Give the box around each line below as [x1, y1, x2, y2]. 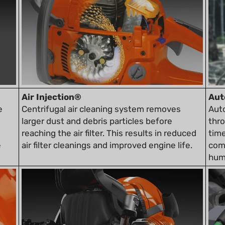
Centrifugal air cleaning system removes [22, 89, 181, 100]
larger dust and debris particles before [22, 101, 172, 112]
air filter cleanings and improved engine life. [22, 126, 192, 136]
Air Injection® [22, 77, 81, 88]
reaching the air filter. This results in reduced [22, 114, 196, 124]
